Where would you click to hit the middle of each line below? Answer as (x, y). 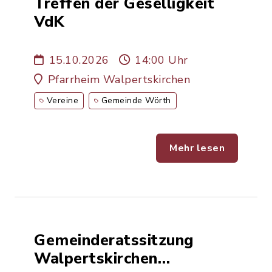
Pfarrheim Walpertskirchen (119, 80)
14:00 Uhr (161, 60)
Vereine (62, 100)
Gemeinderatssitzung (114, 240)
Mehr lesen (197, 148)
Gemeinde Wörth (136, 100)
